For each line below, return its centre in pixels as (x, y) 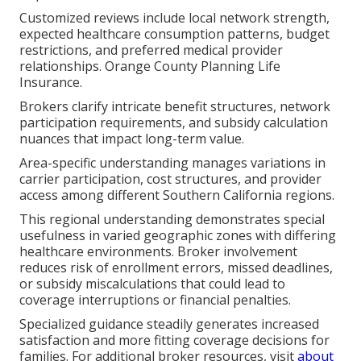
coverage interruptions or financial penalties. (155, 299)
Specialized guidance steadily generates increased (169, 324)
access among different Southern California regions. (177, 195)
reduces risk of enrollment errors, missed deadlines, (176, 267)
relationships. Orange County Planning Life (150, 66)
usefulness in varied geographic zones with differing (178, 235)
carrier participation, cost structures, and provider (170, 178)
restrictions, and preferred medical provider (151, 50)
